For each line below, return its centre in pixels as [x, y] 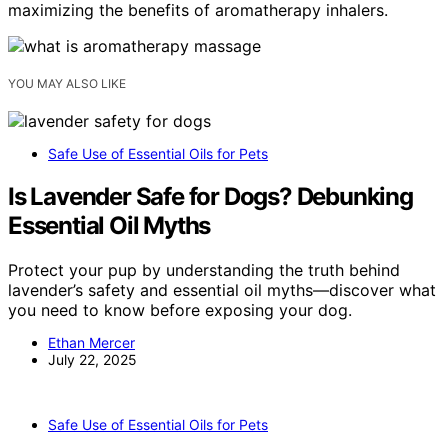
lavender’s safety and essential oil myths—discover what [222, 290]
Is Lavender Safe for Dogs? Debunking [210, 197]
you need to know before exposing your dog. [180, 310]
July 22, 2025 [92, 360]
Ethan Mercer [91, 343]
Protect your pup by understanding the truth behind [204, 270]
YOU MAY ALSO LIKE [67, 84]
